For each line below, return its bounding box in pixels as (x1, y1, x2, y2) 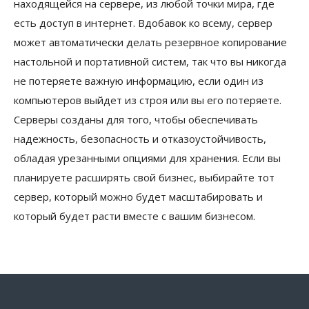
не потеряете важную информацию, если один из (14, 74, 263, 88)
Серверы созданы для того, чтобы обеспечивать (14, 112, 258, 127)
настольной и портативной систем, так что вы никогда (14, 54, 286, 69)
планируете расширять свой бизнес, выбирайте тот (14, 170, 275, 185)
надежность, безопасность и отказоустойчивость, (14, 132, 266, 146)
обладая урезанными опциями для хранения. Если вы (14, 151, 281, 166)
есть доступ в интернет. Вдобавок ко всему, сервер (14, 16, 272, 30)
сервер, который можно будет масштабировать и (14, 190, 263, 204)
